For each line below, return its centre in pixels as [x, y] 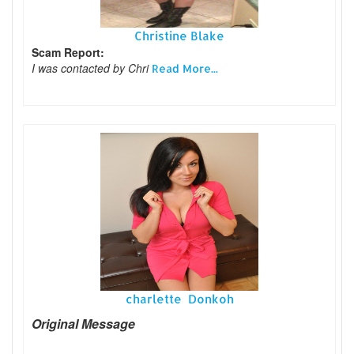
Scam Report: [68, 52]
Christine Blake [179, 36]
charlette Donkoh [179, 299]
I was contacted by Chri [92, 68]
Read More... [185, 68]
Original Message [83, 323]
